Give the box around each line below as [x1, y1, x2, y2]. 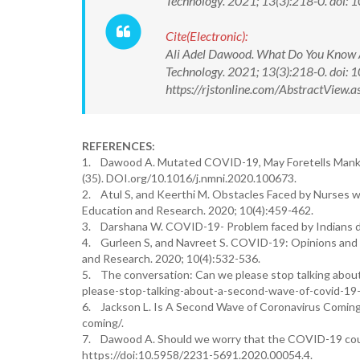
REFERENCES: [82, 139, 155, 153]
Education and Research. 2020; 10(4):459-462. [82, 203, 313, 217]
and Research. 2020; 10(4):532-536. [82, 252, 260, 265]
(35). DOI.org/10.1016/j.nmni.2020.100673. [82, 171, 297, 185]
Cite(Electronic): [166, 28, 247, 43]
